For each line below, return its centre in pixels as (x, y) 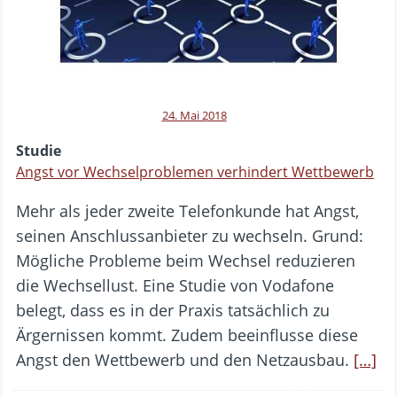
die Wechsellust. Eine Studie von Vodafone (175, 286)
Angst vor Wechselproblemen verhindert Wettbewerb (195, 172)
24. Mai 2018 (194, 116)
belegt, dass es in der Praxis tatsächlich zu (173, 311)
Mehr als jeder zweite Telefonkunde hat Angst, (187, 211)
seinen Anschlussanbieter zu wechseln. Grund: (190, 236)
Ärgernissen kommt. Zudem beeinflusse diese (187, 335)
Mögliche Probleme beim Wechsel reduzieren (186, 261)
